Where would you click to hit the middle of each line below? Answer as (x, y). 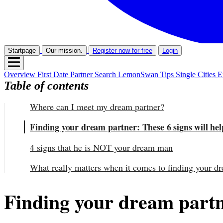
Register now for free (122, 50)
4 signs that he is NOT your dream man (101, 147)
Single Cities (197, 74)
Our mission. (64, 50)
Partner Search (94, 74)
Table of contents (46, 85)
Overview (21, 74)
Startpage (22, 50)
